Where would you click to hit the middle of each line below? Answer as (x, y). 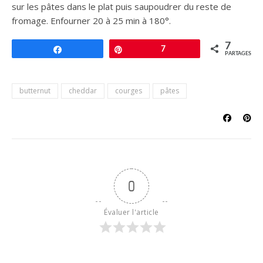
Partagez (85, 49)
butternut (35, 91)
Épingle (144, 49)
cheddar (83, 91)
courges (129, 91)
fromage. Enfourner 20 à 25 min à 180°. (92, 21)
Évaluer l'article (131, 212)
